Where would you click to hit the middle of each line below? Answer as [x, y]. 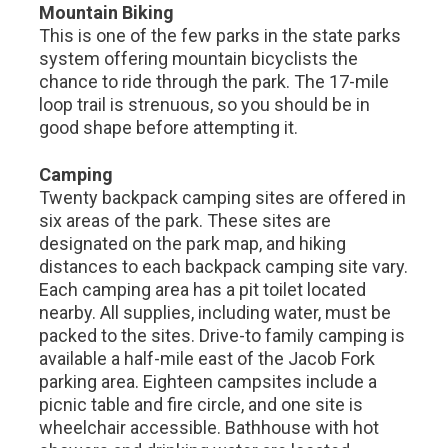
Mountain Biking [107, 12]
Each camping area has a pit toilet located [203, 289]
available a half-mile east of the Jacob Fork [207, 358]
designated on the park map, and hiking [193, 243]
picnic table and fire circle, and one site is [201, 404]
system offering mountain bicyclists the [199, 58]
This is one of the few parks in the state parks [220, 35]
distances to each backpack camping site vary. [224, 266]
